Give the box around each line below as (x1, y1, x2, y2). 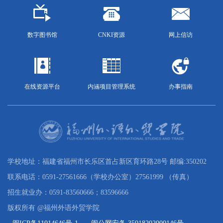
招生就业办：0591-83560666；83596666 (7, 188, 128, 196)
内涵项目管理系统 (87, 83, 135, 90)
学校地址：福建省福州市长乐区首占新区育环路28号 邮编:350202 (7, 157, 207, 165)
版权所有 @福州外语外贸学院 (7, 204, 102, 212)
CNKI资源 (98, 31, 125, 38)
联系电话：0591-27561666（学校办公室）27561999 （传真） (7, 173, 193, 181)
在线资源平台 (24, 83, 60, 90)
